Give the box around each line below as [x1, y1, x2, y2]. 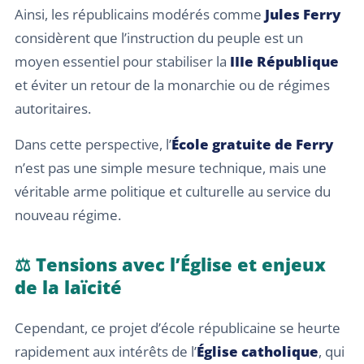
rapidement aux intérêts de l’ [15, 341, 197, 361]
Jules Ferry [265, 5, 340, 24]
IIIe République [230, 52, 339, 71]
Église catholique [197, 341, 318, 361]
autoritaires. [15, 99, 91, 119]
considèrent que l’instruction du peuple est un [15, 28, 303, 48]
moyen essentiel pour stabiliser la [15, 52, 230, 71]
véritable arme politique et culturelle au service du [15, 181, 331, 201]
